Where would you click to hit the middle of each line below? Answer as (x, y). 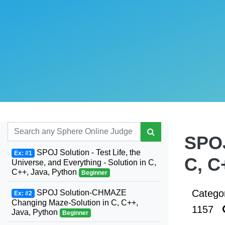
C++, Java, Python (45, 172)
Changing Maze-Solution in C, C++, (75, 203)
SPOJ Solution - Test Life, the (87, 152)
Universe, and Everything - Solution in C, (84, 162)
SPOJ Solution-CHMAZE (80, 193)
